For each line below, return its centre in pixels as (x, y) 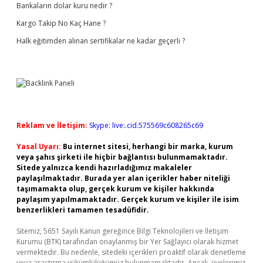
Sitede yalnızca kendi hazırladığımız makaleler (104, 168)
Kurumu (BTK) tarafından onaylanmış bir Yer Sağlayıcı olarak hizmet (127, 242)
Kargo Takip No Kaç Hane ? (61, 23)
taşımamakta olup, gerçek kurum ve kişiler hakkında (115, 189)
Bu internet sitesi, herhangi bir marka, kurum (148, 146)
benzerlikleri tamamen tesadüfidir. (83, 210)
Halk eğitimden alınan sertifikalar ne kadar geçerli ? (101, 41)
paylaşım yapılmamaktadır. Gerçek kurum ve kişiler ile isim (128, 199)
